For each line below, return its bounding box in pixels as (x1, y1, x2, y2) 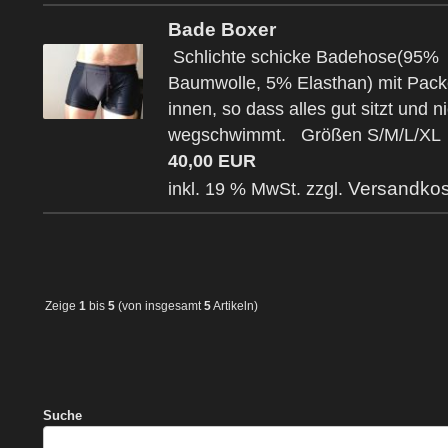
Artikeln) (211, 298, 258, 313)
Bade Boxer (168, 18, 276, 41)
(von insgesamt (115, 298, 204, 313)
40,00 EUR (168, 151, 256, 172)
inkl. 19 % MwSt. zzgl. (168, 179, 348, 200)
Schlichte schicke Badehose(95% (168, 47, 439, 68)
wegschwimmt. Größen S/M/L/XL (168, 125, 441, 146)
